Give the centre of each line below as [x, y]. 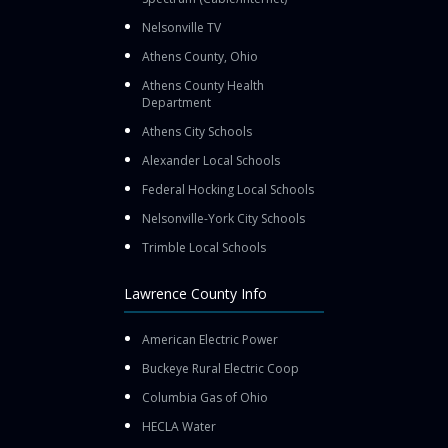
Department [176, 102]
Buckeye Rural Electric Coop [220, 368]
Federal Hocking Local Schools [228, 189]
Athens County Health [203, 85]
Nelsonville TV [181, 27]
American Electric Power [210, 339]
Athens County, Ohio [200, 56]
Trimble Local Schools [204, 247]
